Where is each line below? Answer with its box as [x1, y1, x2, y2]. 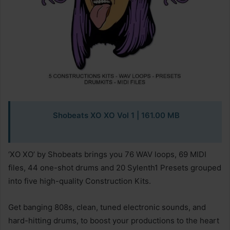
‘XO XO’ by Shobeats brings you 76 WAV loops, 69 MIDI [8, 149, 206, 159]
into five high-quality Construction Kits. [8, 176, 151, 186]
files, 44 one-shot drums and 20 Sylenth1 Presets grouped [8, 163, 221, 172]
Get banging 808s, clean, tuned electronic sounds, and [8, 202, 206, 212]
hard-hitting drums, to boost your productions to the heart [8, 216, 219, 225]
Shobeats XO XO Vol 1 [52, 110, 135, 120]
